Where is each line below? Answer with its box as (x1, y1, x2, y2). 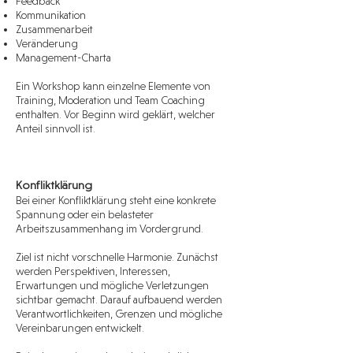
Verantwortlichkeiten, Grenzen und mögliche (16, 307, 222, 320)
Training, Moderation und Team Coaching (16, 94, 205, 106)
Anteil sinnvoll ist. (16, 122, 95, 135)
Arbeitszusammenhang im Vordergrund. (16, 222, 203, 235)
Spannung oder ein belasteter (16, 208, 154, 221)
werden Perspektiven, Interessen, (16, 265, 170, 277)
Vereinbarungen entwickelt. (16, 321, 144, 334)
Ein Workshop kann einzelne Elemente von (16, 80, 210, 92)
